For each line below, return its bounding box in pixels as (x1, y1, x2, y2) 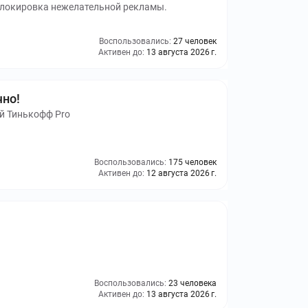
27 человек (173, 36, 217, 46)
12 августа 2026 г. (146, 168, 217, 178)
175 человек (168, 157, 217, 167)
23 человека (168, 278, 217, 288)
